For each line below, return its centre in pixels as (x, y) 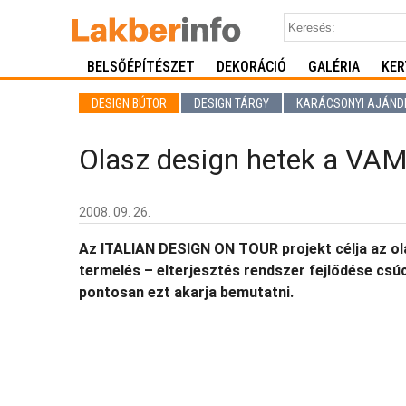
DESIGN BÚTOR (129, 103)
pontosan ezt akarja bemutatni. (186, 292)
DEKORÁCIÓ (251, 67)
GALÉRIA (334, 67)
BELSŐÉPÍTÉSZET (141, 67)
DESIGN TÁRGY (232, 103)
